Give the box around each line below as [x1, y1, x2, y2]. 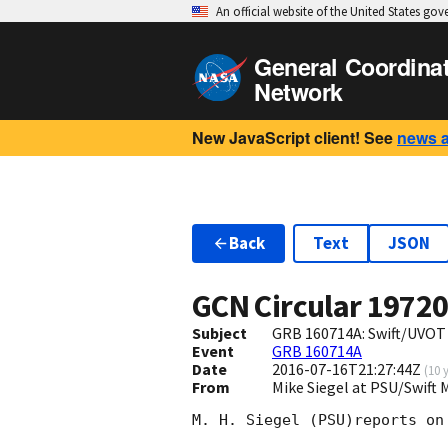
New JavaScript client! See [192, 126, 393, 149]
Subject [192, 323, 247, 344]
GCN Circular [192, 286, 367, 327]
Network [254, 75, 343, 108]
